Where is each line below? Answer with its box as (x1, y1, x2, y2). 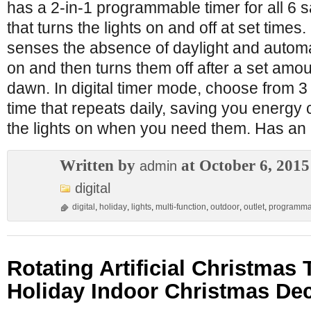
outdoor (210, 202, 239, 212)
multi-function (155, 202, 206, 212)
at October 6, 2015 (177, 156, 310, 174)
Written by (60, 156, 140, 174)
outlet (244, 202, 264, 212)
